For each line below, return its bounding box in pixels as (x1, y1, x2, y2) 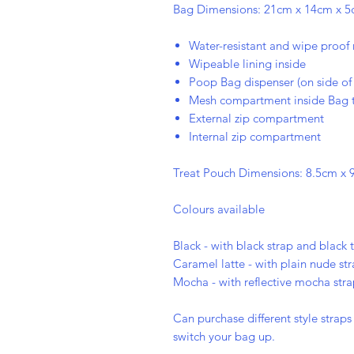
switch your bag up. (173, 329, 278, 345)
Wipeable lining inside (189, 56, 306, 72)
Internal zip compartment (189, 129, 321, 145)
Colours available (173, 201, 268, 217)
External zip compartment (189, 111, 324, 126)
